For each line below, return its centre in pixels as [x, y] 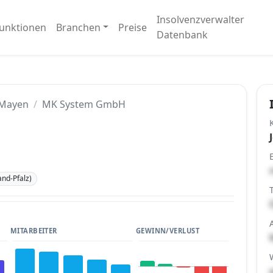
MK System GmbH [84, 104]
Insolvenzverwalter [201, 19]
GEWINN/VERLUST [168, 230]
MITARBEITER [34, 230]
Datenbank [183, 35]
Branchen [78, 27]
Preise [133, 27]
